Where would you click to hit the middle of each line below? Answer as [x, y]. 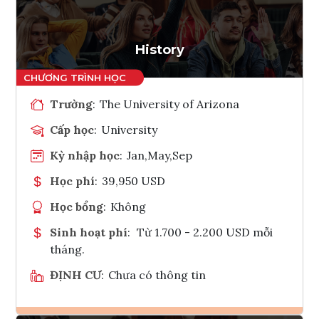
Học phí [72, 181]
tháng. [67, 249]
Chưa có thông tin [157, 274]
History [159, 49]
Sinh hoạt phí [89, 232]
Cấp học [72, 129]
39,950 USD [134, 181]
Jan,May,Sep [160, 155]
